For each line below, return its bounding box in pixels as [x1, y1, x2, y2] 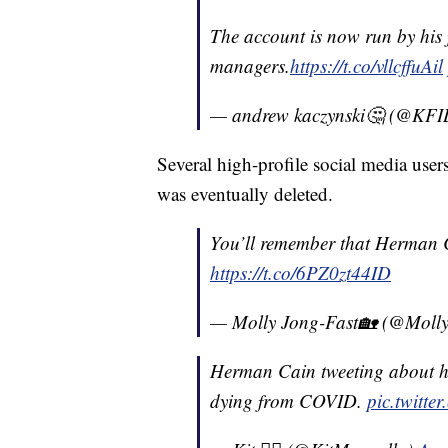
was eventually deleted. [157, 181, 333, 207]
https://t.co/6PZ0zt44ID [210, 260, 391, 286]
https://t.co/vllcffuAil [290, 53, 443, 79]
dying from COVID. [210, 388, 367, 414]
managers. [210, 53, 290, 79]
